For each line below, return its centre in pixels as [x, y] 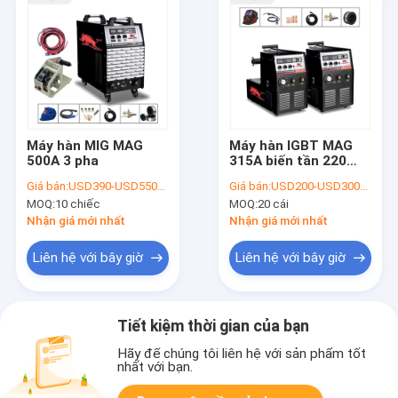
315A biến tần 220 [288, 160]
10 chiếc [77, 203]
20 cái [274, 203]
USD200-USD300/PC [316, 187]
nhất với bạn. [155, 367]
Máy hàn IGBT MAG [291, 145]
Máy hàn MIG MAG [84, 145]
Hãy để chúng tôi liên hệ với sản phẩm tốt [242, 354]
